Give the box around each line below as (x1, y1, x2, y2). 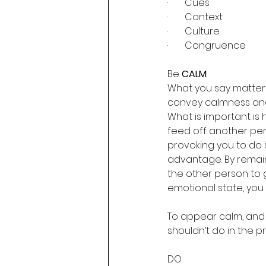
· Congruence (167, 39, 246, 52)
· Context (167, 10, 223, 24)
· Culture (167, 24, 220, 38)
